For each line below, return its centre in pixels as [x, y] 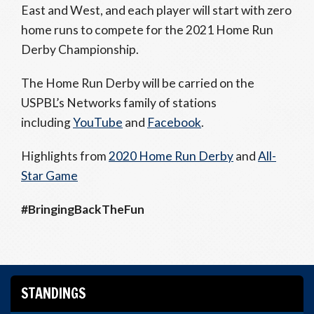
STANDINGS [54, 293]
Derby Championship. [80, 49]
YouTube [98, 122]
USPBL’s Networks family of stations [119, 103]
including [47, 122]
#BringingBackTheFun [83, 209]
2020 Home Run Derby [171, 156]
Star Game [49, 176]
